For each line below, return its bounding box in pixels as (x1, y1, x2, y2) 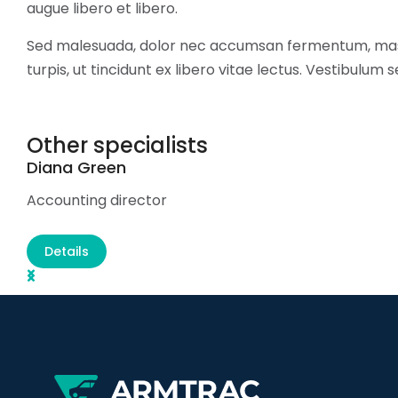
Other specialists (27, 131, 208, 160)
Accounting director (26, 190, 167, 211)
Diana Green (26, 156, 126, 179)
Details (44, 243, 89, 260)
